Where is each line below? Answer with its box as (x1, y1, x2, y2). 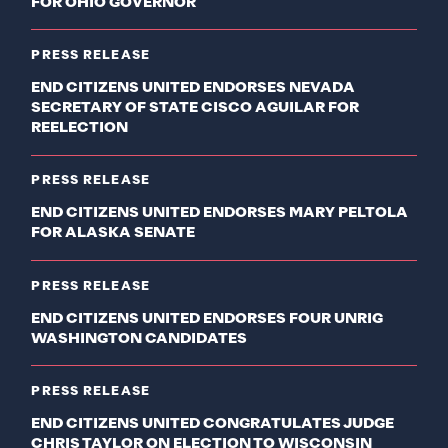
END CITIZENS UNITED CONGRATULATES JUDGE (31, 417, 395, 432)
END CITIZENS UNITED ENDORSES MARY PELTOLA (31, 206, 409, 221)
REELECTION (31, 121, 129, 136)
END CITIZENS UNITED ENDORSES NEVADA (31, 81, 356, 96)
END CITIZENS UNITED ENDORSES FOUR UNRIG (31, 311, 384, 326)
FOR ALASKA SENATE (31, 226, 196, 241)
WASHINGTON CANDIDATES (31, 331, 248, 346)
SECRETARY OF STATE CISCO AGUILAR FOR (31, 101, 360, 116)
